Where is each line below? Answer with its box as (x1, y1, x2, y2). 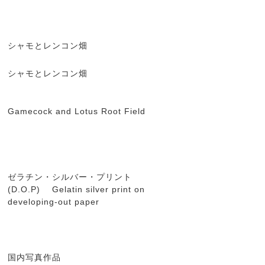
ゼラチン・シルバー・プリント (8, 172, 132, 182)
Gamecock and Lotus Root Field (8, 106, 148, 116)
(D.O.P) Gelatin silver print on (8, 185, 145, 194)
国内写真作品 (8, 253, 64, 262)
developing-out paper (8, 197, 102, 206)
